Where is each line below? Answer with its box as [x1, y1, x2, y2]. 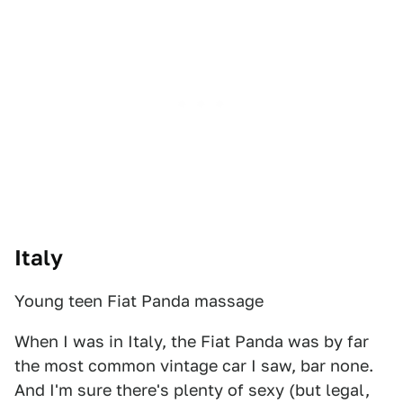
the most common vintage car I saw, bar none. [14, 356, 373, 375]
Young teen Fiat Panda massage [14, 291, 264, 310]
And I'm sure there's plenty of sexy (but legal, [14, 381, 370, 399]
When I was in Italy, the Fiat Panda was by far [14, 332, 369, 351]
